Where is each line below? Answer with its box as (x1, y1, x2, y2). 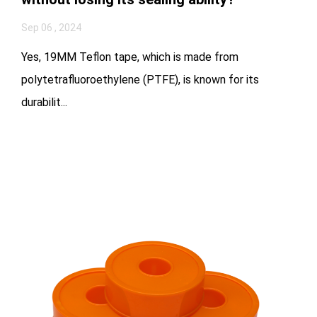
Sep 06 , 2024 (21, 21, 81, 33)
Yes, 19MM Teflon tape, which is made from (21, 50, 238, 64)
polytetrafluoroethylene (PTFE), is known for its (21, 72, 259, 86)
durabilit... (21, 95, 67, 109)
